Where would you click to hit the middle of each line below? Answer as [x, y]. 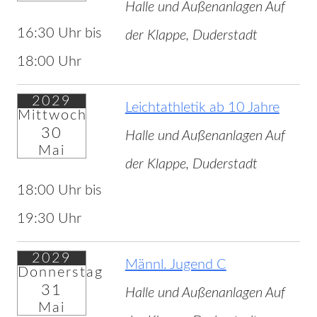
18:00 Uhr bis [59, 191]
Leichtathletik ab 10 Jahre [202, 108]
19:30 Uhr [49, 219]
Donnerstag [60, 273]
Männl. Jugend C [175, 265]
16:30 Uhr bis [59, 34]
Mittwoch [52, 116]
